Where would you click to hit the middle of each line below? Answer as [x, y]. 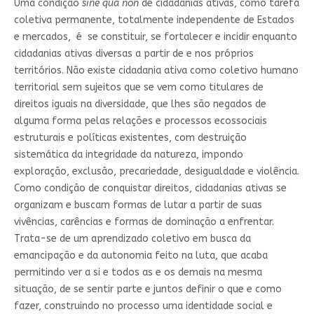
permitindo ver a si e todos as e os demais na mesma [138, 272]
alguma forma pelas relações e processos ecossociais [140, 121]
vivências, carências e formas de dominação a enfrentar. [144, 221]
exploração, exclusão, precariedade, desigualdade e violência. [156, 171]
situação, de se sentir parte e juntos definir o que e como [148, 289]
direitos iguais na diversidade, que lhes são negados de [140, 104]
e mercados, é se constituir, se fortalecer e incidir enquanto [155, 36]
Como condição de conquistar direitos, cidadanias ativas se [150, 188]
